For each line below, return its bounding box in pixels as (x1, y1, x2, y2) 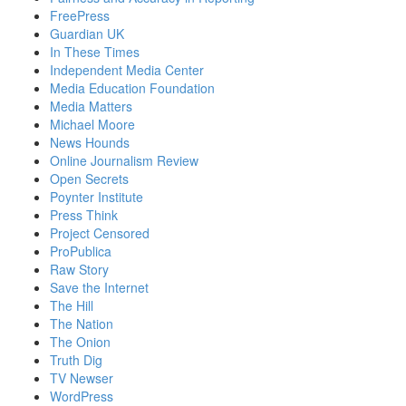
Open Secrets (50, 169, 129, 188)
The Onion (50, 333, 111, 352)
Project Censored (50, 224, 150, 243)
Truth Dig (50, 351, 102, 370)
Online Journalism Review (50, 151, 198, 170)
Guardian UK (50, 24, 124, 43)
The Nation (50, 314, 113, 333)
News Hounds (50, 133, 130, 152)
